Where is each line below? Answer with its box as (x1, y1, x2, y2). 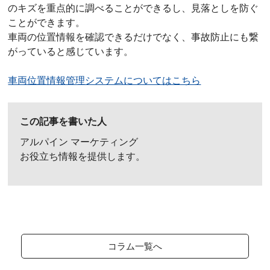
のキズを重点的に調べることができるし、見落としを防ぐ (8, 3, 259, 14)
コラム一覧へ (107, 241, 162, 252)
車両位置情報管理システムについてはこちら (8, 75, 201, 86)
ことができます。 (8, 17, 86, 28)
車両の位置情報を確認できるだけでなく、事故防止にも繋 (8, 32, 259, 43)
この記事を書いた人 (20, 116, 107, 127)
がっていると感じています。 (8, 46, 134, 57)
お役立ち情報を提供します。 (20, 151, 146, 162)
